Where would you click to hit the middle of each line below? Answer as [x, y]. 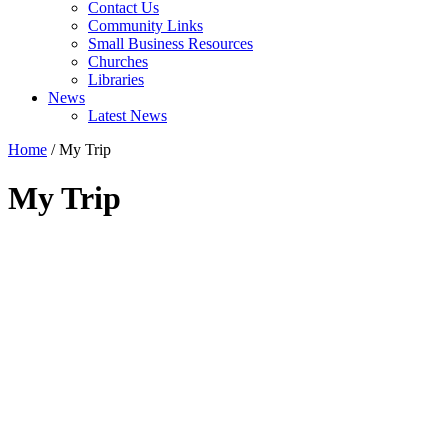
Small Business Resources [170, 43]
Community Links [145, 25]
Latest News [127, 115]
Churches [118, 61]
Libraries [116, 79]
